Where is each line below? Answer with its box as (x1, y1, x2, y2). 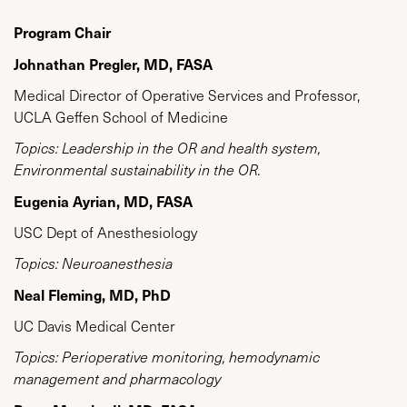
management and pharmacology (14, 369, 221, 389)
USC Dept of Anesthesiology (14, 223, 197, 243)
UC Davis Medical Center (14, 316, 175, 336)
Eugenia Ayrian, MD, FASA (14, 191, 193, 212)
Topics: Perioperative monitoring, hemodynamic (14, 347, 320, 367)
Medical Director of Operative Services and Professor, (14, 85, 360, 105)
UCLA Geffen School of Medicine (14, 107, 228, 127)
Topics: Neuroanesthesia (14, 253, 173, 273)
